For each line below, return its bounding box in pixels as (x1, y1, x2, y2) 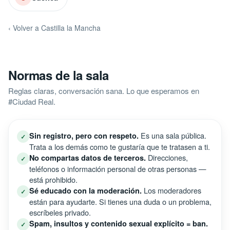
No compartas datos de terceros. (29, 152, 146, 163)
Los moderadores (142, 185, 201, 196)
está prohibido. (29, 174, 78, 185)
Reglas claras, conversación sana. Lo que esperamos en (8, 85, 199, 96)
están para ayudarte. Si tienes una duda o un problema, (29, 196, 212, 207)
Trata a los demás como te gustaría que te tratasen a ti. (29, 141, 210, 152)
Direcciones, (146, 152, 188, 163)
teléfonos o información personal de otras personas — (29, 163, 206, 174)
